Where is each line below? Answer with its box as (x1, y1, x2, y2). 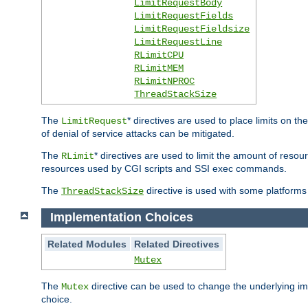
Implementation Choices (49, 210, 197, 225)
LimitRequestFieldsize (134, 23, 250, 35)
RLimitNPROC (134, 76, 195, 87)
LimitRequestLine (134, 36, 223, 48)
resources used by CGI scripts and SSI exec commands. (41, 163, 287, 175)
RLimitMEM (134, 63, 184, 74)
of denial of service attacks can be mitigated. (41, 128, 234, 140)
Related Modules (47, 238, 127, 250)
